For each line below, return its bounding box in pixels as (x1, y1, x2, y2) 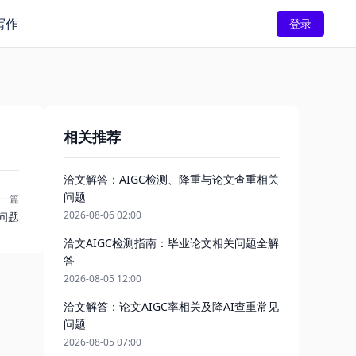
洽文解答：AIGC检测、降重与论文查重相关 (64, 172, 279, 187)
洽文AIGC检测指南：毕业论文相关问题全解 (64, 235, 279, 250)
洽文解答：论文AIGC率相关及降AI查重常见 (64, 299, 279, 314)
